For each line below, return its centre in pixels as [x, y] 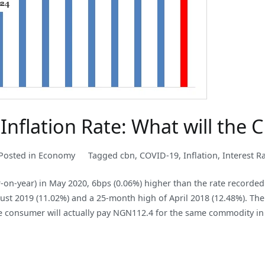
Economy [57, 156]
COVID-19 [159, 156]
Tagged [104, 156]
